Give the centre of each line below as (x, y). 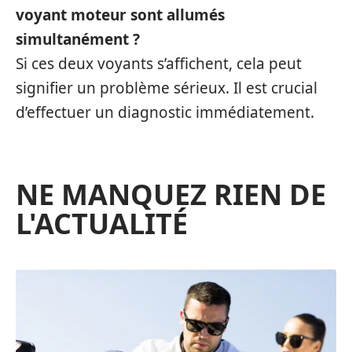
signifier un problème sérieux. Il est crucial (167, 88)
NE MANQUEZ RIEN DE (171, 194)
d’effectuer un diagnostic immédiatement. (165, 112)
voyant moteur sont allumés (120, 15)
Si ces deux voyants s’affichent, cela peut (159, 63)
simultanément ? (78, 39)
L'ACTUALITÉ (102, 223)
